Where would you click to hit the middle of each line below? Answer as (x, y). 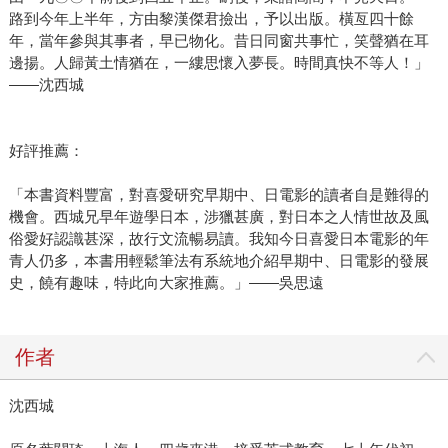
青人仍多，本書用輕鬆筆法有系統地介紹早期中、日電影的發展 (218, 261)
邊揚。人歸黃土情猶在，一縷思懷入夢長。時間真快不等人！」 (218, 63)
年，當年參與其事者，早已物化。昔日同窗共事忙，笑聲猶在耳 (218, 41)
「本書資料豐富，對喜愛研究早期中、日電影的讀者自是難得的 (218, 195)
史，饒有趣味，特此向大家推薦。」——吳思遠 (166, 283)
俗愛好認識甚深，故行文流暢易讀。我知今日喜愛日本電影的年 (218, 239)
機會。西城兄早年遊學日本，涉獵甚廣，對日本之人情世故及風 (218, 217)
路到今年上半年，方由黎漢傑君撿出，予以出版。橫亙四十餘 (211, 19)
